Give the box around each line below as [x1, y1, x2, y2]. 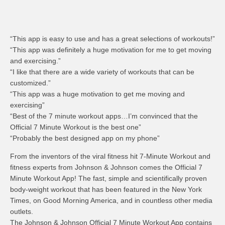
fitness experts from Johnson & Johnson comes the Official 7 [10, 163, 202, 171]
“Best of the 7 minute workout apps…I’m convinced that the [10, 112, 198, 120]
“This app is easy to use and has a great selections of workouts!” [10, 35, 215, 43]
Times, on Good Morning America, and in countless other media [10, 196, 212, 204]
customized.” [10, 79, 51, 87]
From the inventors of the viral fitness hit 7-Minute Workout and [10, 152, 210, 160]
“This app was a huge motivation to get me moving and [10, 90, 185, 98]
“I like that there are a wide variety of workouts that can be [10, 68, 194, 76]
